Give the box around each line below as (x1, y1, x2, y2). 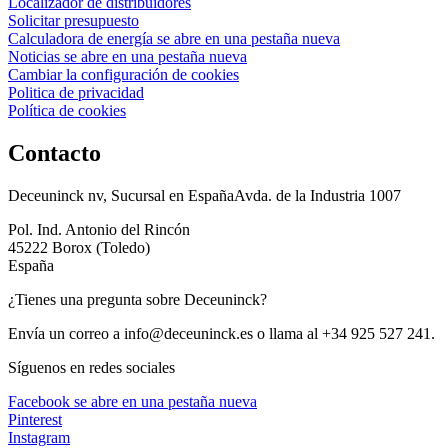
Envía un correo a (8, 324, 124, 342)
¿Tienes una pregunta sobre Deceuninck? (8, 290, 267, 308)
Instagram (8, 428, 70, 446)
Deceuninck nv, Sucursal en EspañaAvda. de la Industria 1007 (8, 186, 401, 204)
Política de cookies (8, 101, 126, 119)
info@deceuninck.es (124, 324, 253, 342)
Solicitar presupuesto (8, 11, 139, 29)
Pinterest (8, 410, 62, 428)
